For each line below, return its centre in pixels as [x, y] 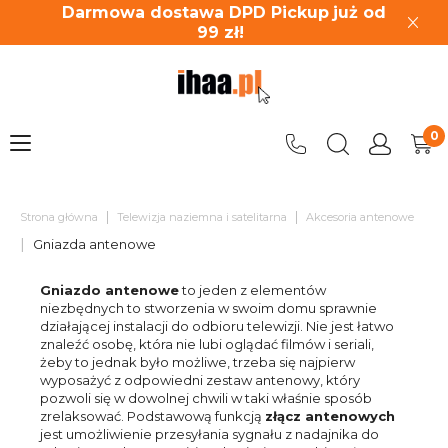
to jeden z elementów [252, 290]
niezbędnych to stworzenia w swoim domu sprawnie [208, 308]
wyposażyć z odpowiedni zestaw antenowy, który [200, 380]
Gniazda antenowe [94, 244]
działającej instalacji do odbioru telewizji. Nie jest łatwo [217, 326]
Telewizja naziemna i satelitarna [202, 217]
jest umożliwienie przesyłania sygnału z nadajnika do [209, 434]
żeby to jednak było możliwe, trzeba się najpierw [197, 362]
